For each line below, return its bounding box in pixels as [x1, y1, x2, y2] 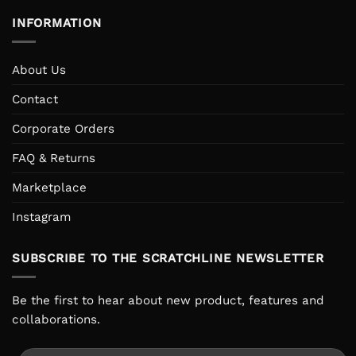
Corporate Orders [12, 121, 114, 136]
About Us [12, 62, 66, 77]
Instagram [12, 209, 71, 224]
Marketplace [12, 180, 87, 195]
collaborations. [12, 311, 100, 327]
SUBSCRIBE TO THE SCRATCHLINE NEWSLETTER [12, 251, 324, 266]
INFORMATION [12, 16, 102, 31]
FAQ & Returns [12, 150, 95, 165]
